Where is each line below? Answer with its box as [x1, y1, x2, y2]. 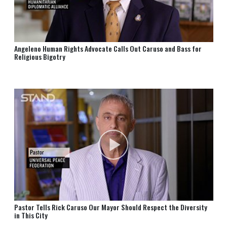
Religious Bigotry [14, 51, 65, 62]
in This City [14, 210, 48, 221]
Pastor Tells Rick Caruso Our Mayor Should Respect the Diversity [14, 202, 207, 213]
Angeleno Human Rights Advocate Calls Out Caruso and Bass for [14, 43, 202, 54]
